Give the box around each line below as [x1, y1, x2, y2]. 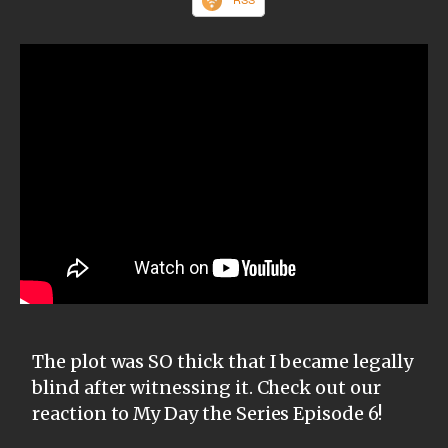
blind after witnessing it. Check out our [32, 375, 381, 399]
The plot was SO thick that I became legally [32, 349, 413, 373]
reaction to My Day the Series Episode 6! [32, 401, 382, 425]
